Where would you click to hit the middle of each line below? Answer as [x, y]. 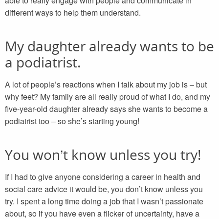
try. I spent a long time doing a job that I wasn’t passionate [104, 201]
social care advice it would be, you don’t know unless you [104, 189]
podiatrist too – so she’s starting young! [72, 121]
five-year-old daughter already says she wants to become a [106, 109]
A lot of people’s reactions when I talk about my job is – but [106, 84]
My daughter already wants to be [109, 46]
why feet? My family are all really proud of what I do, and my [108, 96]
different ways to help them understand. [73, 12]
